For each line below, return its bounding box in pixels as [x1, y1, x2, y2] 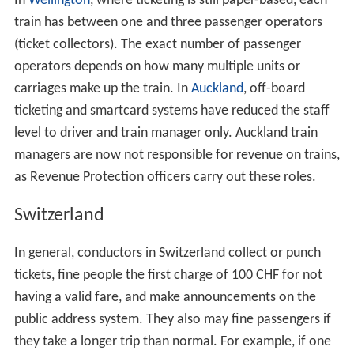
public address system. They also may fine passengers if [13, 312, 331, 328]
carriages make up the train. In [13, 81, 191, 96]
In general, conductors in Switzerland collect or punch [13, 246, 321, 262]
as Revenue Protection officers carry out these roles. [13, 169, 316, 185]
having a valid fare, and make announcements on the [13, 290, 316, 306]
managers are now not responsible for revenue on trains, [13, 147, 340, 163]
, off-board [243, 81, 305, 96]
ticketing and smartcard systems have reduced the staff [13, 103, 330, 119]
